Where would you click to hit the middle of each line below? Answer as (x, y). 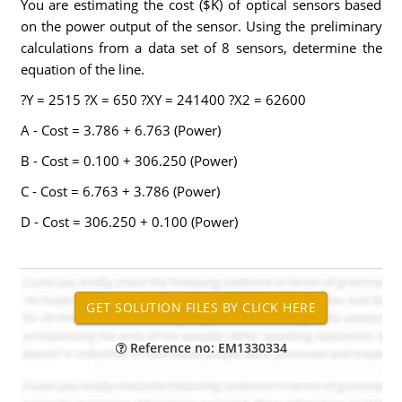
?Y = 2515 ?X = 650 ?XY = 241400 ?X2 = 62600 (163, 100)
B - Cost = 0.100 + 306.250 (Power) (128, 161)
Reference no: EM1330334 (206, 348)
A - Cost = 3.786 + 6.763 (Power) (120, 130)
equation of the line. (82, 69)
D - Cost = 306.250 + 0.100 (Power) (129, 222)
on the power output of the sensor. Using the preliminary (201, 26)
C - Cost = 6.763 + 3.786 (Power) (120, 191)
